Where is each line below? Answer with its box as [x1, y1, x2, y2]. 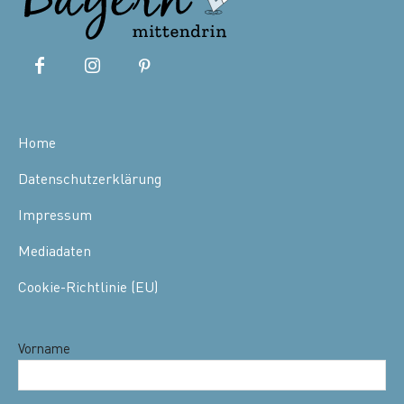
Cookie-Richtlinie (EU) [18, 278, 158, 297]
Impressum [18, 206, 92, 225]
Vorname [18, 340, 70, 357]
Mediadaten [18, 242, 91, 261]
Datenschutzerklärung [18, 170, 161, 188]
